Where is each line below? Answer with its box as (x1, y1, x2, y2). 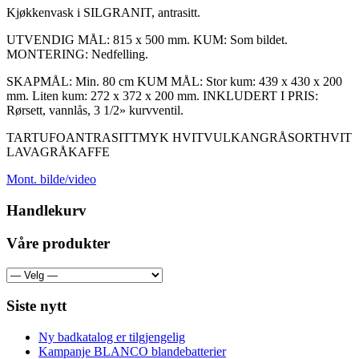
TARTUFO (6, 131, 66, 145)
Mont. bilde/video (6, 172, 96, 187)
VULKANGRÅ (204, 131, 288, 145)
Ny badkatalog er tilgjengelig (38, 329, 185, 344)
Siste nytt (6, 297, 67, 315)
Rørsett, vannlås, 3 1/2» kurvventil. (6, 103, 184, 118)
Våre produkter (6, 234, 110, 252)
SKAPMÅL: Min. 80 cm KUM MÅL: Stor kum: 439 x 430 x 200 (6, 75, 342, 89)
